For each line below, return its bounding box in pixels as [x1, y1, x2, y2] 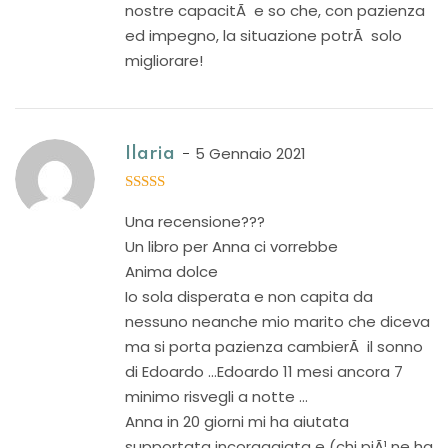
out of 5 [133, 195, 186, 212]
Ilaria [125, 145, 175, 163]
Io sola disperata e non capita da [125, 286, 373, 307]
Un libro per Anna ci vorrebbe [125, 236, 338, 257]
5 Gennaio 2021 [195, 143, 306, 164]
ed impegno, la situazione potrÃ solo [125, 25, 402, 46]
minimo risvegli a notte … [125, 386, 308, 407]
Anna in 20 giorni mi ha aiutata [125, 411, 349, 432]
